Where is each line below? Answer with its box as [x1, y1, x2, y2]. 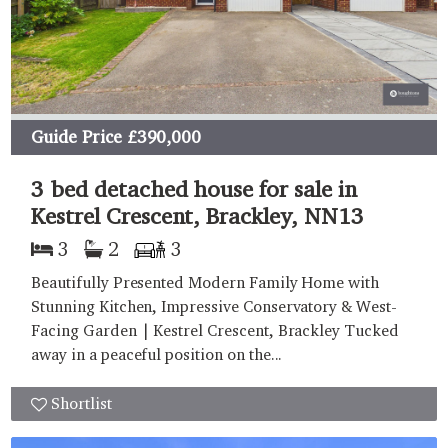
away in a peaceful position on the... [31, 344, 283, 364]
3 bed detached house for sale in [31, 174, 357, 202]
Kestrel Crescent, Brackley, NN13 [31, 201, 364, 229]
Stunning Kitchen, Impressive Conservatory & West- [31, 296, 397, 316]
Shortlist [51, 393, 112, 413]
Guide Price [31, 126, 122, 148]
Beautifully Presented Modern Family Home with [31, 272, 380, 292]
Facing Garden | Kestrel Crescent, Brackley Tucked [31, 320, 399, 340]
